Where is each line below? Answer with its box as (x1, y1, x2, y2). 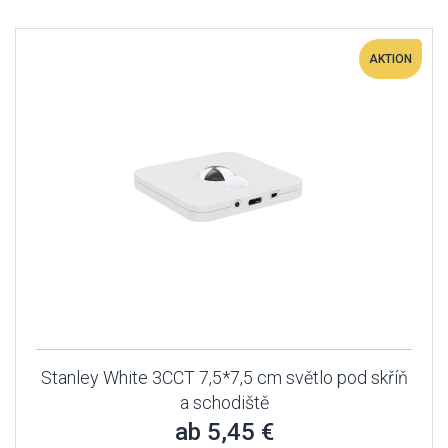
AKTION (369, 52, 412, 66)
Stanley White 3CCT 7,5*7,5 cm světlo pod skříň (40, 367, 408, 388)
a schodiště (179, 392, 269, 413)
